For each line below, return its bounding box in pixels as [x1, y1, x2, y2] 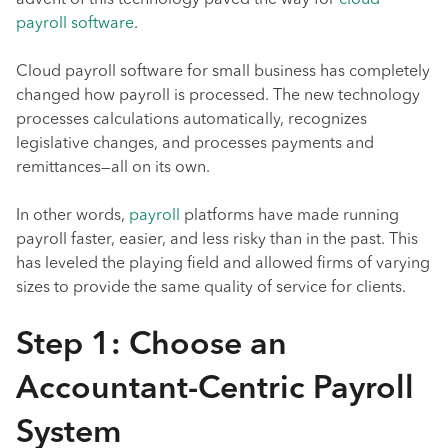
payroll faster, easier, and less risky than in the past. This [16, 232, 418, 248]
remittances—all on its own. [16, 160, 210, 176]
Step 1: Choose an [16, 330, 287, 362]
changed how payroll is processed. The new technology [16, 88, 420, 104]
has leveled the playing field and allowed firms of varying [16, 256, 430, 272]
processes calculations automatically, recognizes [16, 112, 367, 128]
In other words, [16, 208, 129, 224]
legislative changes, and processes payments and [16, 136, 374, 152]
